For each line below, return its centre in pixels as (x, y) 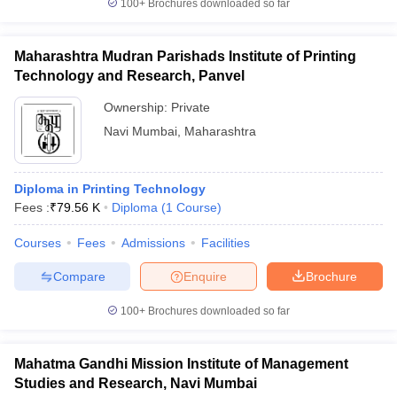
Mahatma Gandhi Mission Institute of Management (181, 364)
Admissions (153, 243)
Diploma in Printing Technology (110, 189)
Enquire (205, 276)
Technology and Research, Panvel (129, 76)
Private (191, 107)
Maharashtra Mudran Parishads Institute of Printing (185, 56)
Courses (38, 243)
